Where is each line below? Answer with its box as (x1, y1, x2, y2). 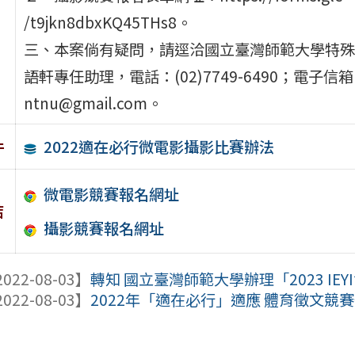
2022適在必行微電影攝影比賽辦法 (44, 135, 275, 158)
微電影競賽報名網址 (44, 182, 180, 205)
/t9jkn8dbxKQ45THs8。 (23, 10, 192, 33)
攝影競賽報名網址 (44, 217, 165, 240)
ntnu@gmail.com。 (23, 91, 162, 114)
